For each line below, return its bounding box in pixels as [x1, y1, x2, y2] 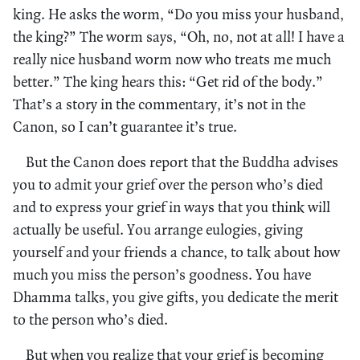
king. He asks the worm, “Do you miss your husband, [13, 4, 344, 23]
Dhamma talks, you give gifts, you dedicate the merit [13, 287, 338, 306]
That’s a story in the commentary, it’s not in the [13, 94, 305, 113]
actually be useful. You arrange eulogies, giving [13, 219, 303, 239]
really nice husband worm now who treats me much [13, 49, 331, 68]
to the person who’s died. [13, 309, 168, 329]
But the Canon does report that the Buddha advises [26, 152, 338, 171]
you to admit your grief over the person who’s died [13, 174, 323, 194]
